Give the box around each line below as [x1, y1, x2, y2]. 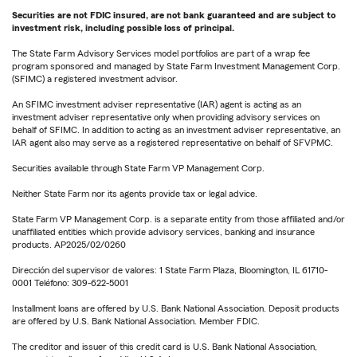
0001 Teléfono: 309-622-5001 [12, 278, 128, 288]
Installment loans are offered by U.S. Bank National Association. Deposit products [12, 304, 339, 314]
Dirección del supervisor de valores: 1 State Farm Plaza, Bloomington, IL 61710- [12, 265, 328, 276]
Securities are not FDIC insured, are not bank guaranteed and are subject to [12, 10, 335, 21]
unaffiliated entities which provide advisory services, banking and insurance [12, 227, 315, 237]
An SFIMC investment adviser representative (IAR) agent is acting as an [12, 100, 301, 110]
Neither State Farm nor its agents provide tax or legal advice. [12, 189, 257, 199]
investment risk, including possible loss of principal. [12, 23, 234, 33]
